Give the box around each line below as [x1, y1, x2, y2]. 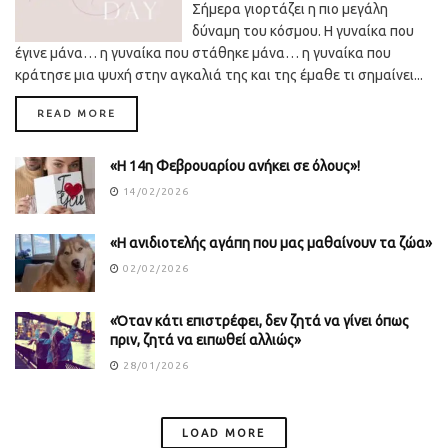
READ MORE [37, 108, 116, 120]
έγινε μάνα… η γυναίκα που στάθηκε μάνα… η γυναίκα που [15, 45, 391, 62]
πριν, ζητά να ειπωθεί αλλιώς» [110, 331, 301, 348]
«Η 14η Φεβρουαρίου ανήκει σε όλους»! [110, 158, 360, 175]
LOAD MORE [182, 426, 266, 439]
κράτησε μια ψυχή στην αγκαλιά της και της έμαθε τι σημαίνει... [15, 67, 423, 84]
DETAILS [115, 107, 167, 119]
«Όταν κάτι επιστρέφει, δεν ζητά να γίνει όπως [110, 312, 409, 329]
